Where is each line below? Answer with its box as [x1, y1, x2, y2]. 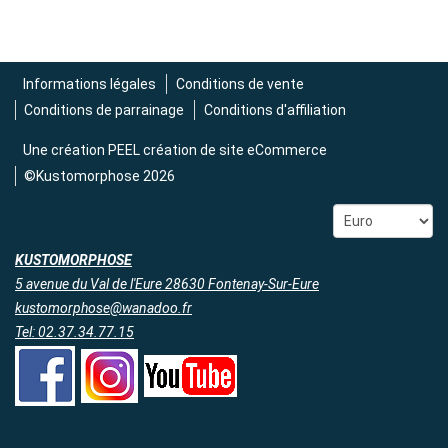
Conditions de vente [175, 76, 304, 92]
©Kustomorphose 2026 [24, 168, 176, 184]
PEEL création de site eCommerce [108, 142, 328, 158]
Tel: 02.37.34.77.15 [15, 324, 134, 340]
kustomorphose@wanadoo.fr [15, 300, 192, 316]
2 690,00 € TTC [150, 4, 289, 29]
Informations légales [23, 76, 157, 92]
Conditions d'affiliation [203, 102, 346, 118]
